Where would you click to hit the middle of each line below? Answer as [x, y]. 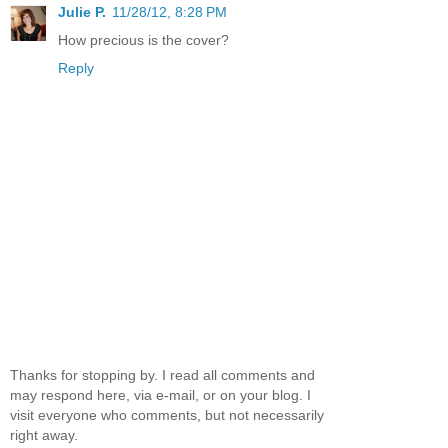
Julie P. [82, 11]
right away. [44, 435]
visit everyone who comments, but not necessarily [167, 415]
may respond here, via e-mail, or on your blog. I [160, 395]
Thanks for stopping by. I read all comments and [162, 375]
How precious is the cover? [143, 39]
